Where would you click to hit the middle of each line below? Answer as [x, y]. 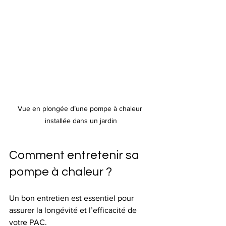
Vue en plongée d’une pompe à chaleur [81, 108]
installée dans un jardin [81, 120]
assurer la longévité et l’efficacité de [74, 210]
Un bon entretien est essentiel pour [72, 198]
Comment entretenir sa [75, 155]
